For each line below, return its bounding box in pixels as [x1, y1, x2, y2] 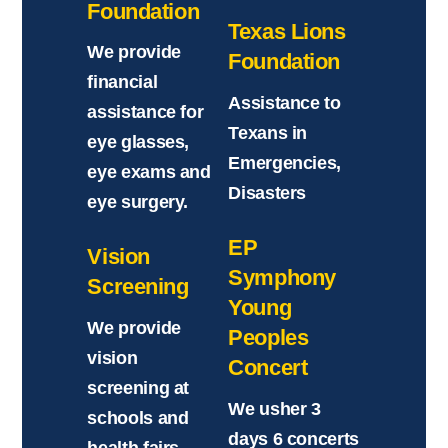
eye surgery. [87, 192, 193, 213]
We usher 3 [228, 399, 321, 420]
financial [87, 72, 158, 93]
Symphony [228, 265, 336, 291]
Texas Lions [228, 19, 346, 45]
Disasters [228, 183, 307, 204]
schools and [87, 408, 189, 429]
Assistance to [228, 93, 341, 114]
